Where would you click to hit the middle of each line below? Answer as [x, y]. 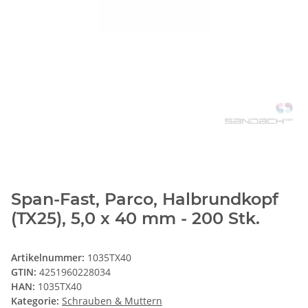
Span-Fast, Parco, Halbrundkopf [145, 199]
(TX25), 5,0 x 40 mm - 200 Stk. [135, 219]
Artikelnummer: [49, 258]
